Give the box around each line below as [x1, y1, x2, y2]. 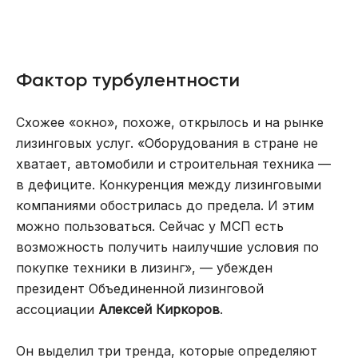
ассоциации [16, 300, 98, 317]
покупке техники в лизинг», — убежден [16, 259, 272, 276]
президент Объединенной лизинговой [16, 280, 264, 296]
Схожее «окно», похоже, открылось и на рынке [16, 113, 324, 130]
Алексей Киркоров [98, 300, 220, 317]
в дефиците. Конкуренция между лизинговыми [16, 176, 321, 193]
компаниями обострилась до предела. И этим [16, 197, 314, 213]
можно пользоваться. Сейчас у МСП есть [16, 217, 284, 234]
